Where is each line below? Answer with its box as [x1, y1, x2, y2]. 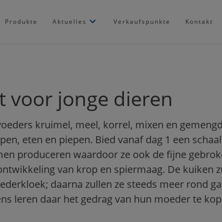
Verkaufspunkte [113, 17, 170, 26]
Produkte [5, 17, 38, 26]
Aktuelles [53, 17, 87, 26]
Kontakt [185, 17, 213, 26]
